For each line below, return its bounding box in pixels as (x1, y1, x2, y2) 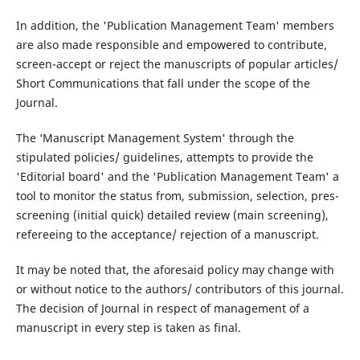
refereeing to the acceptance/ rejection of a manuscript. (15, 227, 319, 243)
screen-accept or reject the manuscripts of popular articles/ (15, 56, 338, 72)
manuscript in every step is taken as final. (15, 320, 241, 336)
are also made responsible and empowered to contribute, (15, 37, 327, 53)
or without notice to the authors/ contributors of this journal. (15, 281, 344, 297)
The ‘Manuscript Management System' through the (15, 130, 294, 146)
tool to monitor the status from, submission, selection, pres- (15, 188, 339, 204)
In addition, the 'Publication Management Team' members (15, 18, 334, 34)
